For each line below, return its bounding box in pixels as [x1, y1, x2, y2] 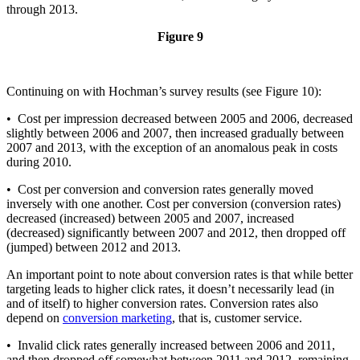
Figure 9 [157, 30, 203, 44]
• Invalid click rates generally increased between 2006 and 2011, [6, 338, 335, 353]
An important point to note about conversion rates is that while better [6, 268, 353, 282]
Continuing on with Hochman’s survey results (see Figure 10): [6, 84, 321, 99]
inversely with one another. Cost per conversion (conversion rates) [6, 197, 341, 211]
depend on [6, 311, 63, 325]
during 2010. [6, 155, 72, 170]
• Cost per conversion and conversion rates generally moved [6, 182, 313, 197]
